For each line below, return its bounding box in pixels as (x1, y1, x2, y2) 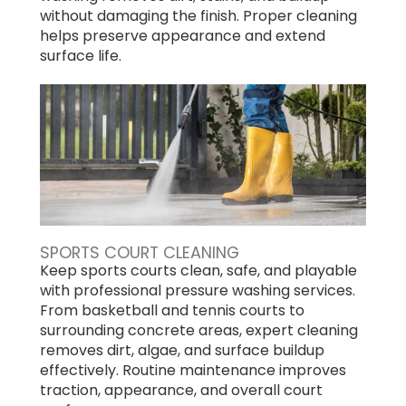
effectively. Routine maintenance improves (40, 359, 346, 381)
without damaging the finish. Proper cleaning (40, 5, 357, 26)
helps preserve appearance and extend (40, 24, 325, 46)
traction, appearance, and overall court (40, 379, 323, 401)
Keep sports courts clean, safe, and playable (40, 259, 357, 281)
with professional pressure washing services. (40, 279, 355, 301)
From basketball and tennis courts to (40, 299, 304, 321)
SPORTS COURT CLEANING (40, 240, 239, 264)
